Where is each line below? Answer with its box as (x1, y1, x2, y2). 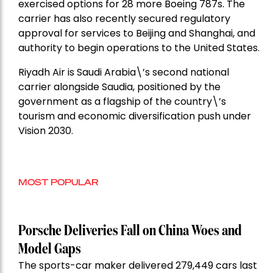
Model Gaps (18, 242, 81, 257)
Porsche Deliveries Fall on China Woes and (18, 224, 242, 239)
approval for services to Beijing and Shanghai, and (18, 26, 255, 41)
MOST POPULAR (18, 176, 98, 188)
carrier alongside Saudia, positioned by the (18, 80, 221, 94)
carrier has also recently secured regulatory (18, 12, 230, 26)
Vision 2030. (18, 124, 73, 138)
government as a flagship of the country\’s (18, 94, 226, 109)
